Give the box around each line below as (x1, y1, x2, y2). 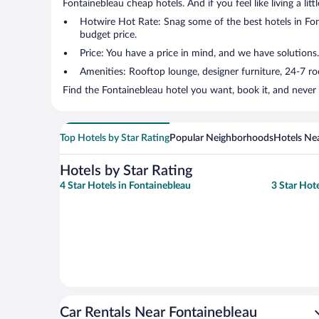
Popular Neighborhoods (169, 133, 273, 143)
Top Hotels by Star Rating (60, 133, 169, 143)
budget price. (80, 30, 137, 40)
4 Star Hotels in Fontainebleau (60, 181, 191, 191)
